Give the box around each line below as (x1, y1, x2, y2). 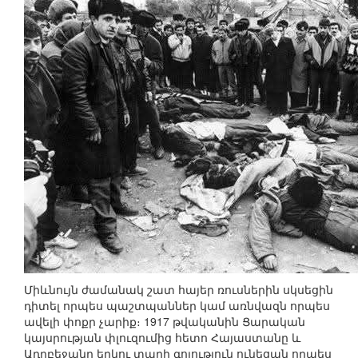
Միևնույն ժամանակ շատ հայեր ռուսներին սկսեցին (24, 281, 333, 298)
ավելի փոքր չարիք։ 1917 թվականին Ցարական (24, 313, 305, 330)
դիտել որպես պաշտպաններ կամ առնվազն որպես (24, 297, 330, 314)
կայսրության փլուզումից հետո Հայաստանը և (24, 329, 300, 346)
